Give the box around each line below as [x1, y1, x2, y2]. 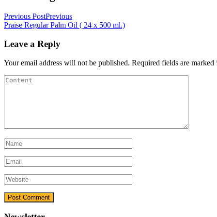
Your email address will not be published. [4, 59, 130, 67]
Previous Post [4, 12, 46, 20]
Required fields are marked [132, 59, 216, 67]
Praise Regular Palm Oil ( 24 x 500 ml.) [4, 20, 125, 29]
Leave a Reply [4, 39, 61, 49]
